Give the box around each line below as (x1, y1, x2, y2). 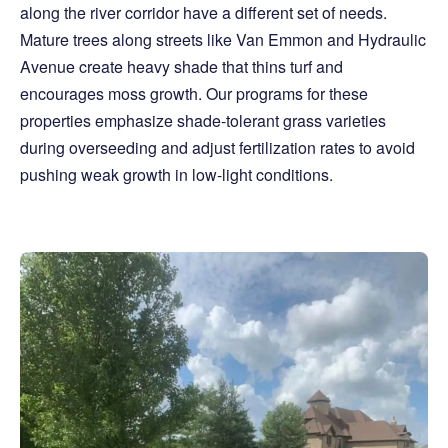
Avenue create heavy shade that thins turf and (20, 55, 343, 79)
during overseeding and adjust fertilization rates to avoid (20, 136, 415, 160)
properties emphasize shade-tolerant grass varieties (20, 109, 386, 133)
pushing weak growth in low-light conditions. (20, 163, 333, 187)
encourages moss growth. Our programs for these (20, 82, 368, 106)
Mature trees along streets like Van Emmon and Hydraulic (20, 28, 426, 52)
